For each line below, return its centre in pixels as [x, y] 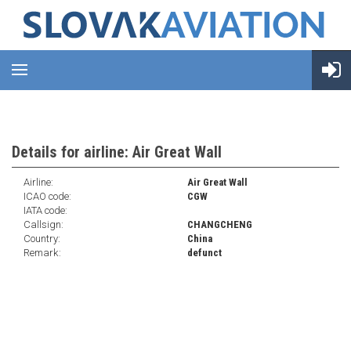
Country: [42, 239]
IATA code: [45, 210]
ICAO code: [47, 196]
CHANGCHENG [220, 224]
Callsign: [43, 224]
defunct [204, 253]
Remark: [42, 253]
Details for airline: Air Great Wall [117, 152]
